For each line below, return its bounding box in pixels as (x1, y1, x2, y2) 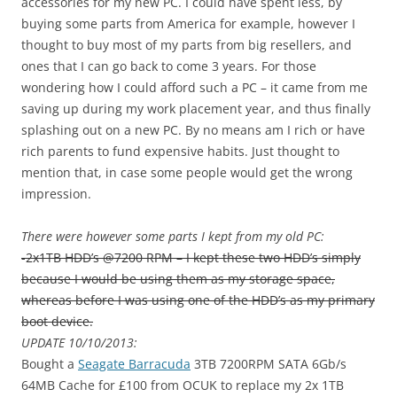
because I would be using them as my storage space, (21, 270, 335, 288)
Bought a (21, 355, 78, 373)
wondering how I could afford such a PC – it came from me (21, 79, 368, 97)
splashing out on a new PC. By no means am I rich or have (21, 121, 365, 139)
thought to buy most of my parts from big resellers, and (21, 36, 352, 54)
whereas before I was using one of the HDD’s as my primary (21, 292, 375, 309)
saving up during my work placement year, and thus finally (21, 100, 370, 118)
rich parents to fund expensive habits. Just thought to (21, 143, 339, 160)
